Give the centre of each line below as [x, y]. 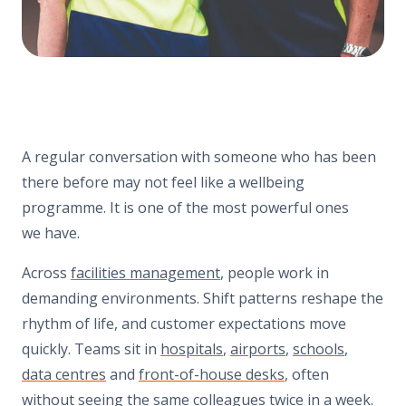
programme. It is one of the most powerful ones [185, 207]
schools [319, 348]
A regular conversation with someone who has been [199, 156]
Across [46, 272]
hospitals [192, 348]
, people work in [275, 272]
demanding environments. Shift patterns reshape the [203, 298]
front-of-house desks [212, 374]
